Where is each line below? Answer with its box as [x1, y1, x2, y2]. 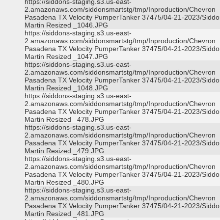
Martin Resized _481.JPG [25, 210, 104, 218]
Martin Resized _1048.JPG [25, 84, 108, 92]
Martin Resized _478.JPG [25, 115, 104, 123]
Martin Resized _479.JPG [25, 147, 104, 155]
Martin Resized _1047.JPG [25, 53, 108, 60]
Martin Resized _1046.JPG [25, 21, 108, 29]
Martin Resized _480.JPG [25, 178, 104, 186]
